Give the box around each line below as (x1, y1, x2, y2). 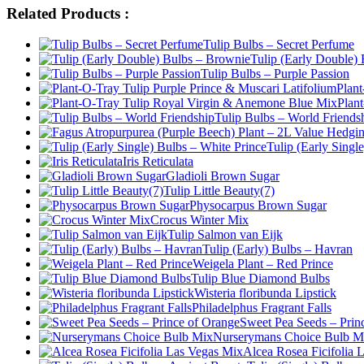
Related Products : (6, 4, 129, 22)
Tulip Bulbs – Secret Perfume (203, 37, 354, 52)
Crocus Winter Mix (150, 213, 249, 227)
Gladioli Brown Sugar (166, 169, 279, 184)
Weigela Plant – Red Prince (193, 257, 333, 271)
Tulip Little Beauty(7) (163, 184, 275, 198)
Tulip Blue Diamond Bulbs (191, 271, 330, 286)
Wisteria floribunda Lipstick (194, 286, 336, 301)
